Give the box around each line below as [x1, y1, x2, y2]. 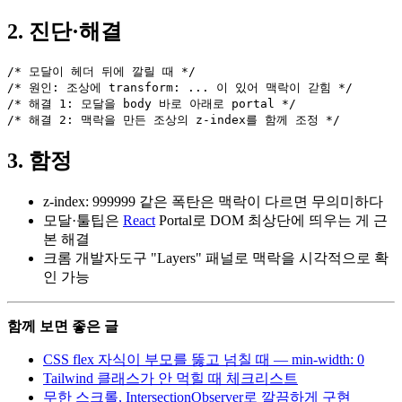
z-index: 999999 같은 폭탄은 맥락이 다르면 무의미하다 [43, 194, 383, 210]
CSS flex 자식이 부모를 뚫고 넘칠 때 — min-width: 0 [43, 352, 364, 368]
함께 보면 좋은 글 [7, 319, 118, 335]
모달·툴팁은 [43, 213, 123, 229]
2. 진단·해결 [7, 20, 122, 44]
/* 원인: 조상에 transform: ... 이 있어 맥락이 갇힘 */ [7, 81, 353, 95]
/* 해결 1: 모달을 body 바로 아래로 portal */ [7, 97, 296, 111]
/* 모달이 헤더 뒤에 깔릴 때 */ [7, 65, 196, 79]
